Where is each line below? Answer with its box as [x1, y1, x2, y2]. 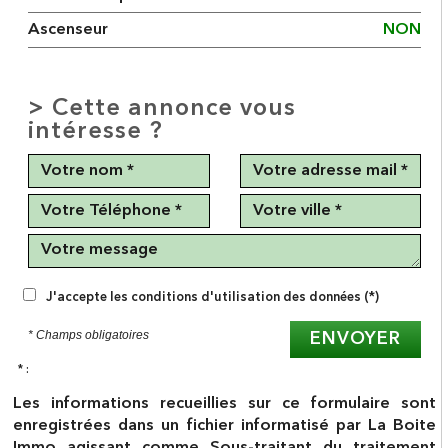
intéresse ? [28, 120, 164, 144]
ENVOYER [310, 330, 402, 348]
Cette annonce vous [52, 97, 297, 121]
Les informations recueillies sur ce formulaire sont [13, 396, 437, 412]
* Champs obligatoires [28, 328, 150, 342]
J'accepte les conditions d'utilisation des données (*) [46, 291, 380, 304]
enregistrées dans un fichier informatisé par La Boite [13, 418, 437, 434]
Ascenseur [28, 22, 109, 38]
